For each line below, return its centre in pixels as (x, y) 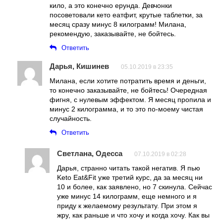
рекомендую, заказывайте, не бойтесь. (113, 33)
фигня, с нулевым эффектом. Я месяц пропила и (130, 99)
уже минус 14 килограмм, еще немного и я (127, 196)
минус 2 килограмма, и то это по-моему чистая (126, 109)
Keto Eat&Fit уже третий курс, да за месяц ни (130, 177)
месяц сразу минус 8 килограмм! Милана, (118, 24)
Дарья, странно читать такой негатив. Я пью (129, 168)
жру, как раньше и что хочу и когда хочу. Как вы (133, 215)
